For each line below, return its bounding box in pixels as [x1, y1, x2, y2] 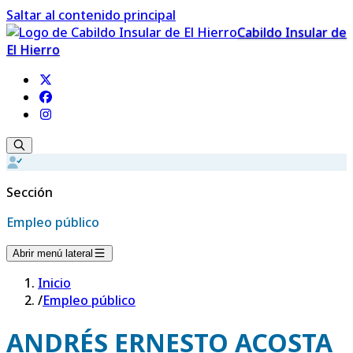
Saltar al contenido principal [6, 6, 176, 24]
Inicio [38, 274, 71, 292]
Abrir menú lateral [13, 247, 93, 259]
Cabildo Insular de [237, 24, 347, 41]
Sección [6, 184, 53, 201]
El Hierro [6, 41, 60, 58]
